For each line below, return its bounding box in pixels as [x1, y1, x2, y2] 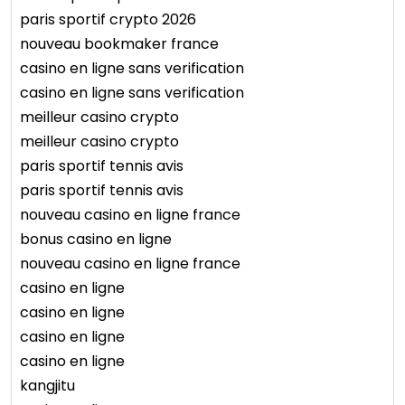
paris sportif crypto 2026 [20, 9, 196, 31]
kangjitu [20, 375, 75, 397]
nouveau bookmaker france [20, 33, 219, 55]
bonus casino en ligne [20, 229, 172, 250]
